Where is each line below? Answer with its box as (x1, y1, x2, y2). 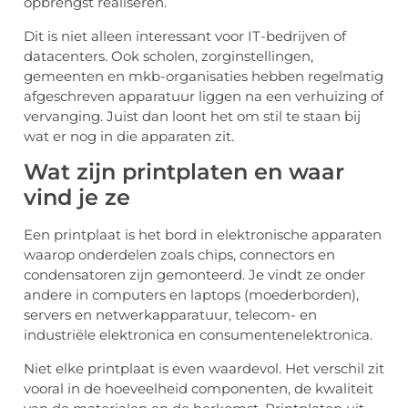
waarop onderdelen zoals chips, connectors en (24, 246, 335, 264)
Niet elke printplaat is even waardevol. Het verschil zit (24, 359, 384, 377)
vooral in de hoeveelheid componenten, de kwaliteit (24, 379, 373, 397)
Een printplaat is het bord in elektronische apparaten (24, 226, 382, 244)
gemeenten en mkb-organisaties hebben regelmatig (24, 66, 383, 85)
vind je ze (24, 184, 130, 211)
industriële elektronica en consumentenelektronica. (24, 326, 372, 344)
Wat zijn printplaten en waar (24, 158, 344, 186)
